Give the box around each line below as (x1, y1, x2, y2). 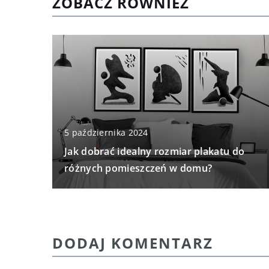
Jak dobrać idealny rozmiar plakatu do (64, 144, 245, 158)
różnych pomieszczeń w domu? (64, 161, 213, 175)
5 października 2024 (64, 126, 148, 138)
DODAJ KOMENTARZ (52, 232, 213, 253)
